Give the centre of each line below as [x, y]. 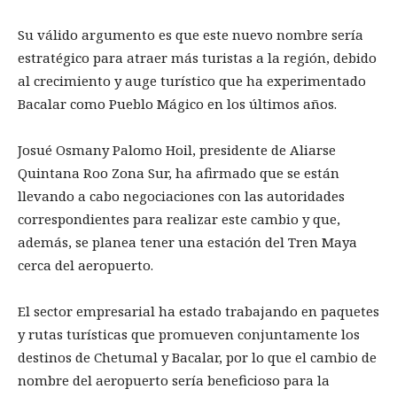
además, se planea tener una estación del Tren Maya [187, 241]
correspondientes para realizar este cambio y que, [179, 218]
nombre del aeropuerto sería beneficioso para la [174, 380]
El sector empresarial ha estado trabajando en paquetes [198, 311]
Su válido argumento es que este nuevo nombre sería [191, 34]
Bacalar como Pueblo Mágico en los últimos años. [179, 103]
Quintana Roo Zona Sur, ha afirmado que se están [179, 172]
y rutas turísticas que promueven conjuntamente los [189, 334]
